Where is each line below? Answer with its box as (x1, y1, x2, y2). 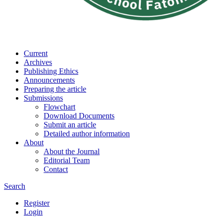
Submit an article (44, 120, 96, 129)
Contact (44, 165, 68, 173)
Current (24, 49, 48, 57)
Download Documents (44, 111, 114, 120)
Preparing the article (24, 85, 86, 93)
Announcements (24, 76, 75, 84)
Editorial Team (44, 156, 90, 165)
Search (4, 182, 25, 190)
